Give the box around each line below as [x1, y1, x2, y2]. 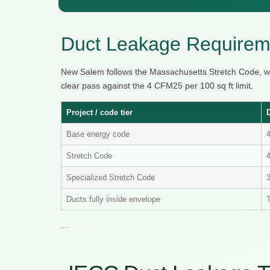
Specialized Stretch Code [66, 173, 155, 183]
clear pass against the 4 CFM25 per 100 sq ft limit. [61, 81, 253, 90]
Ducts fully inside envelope [66, 195, 160, 204]
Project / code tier [66, 108, 133, 118]
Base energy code [66, 130, 130, 139]
